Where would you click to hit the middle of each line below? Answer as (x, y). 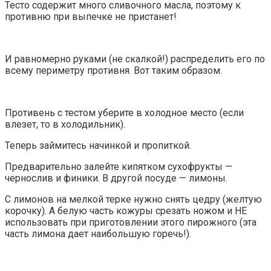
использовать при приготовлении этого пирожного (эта (131, 223)
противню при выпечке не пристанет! (91, 17)
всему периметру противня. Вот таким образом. (113, 71)
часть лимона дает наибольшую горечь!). (98, 234)
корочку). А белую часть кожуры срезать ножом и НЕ (126, 211)
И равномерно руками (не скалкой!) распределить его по (135, 59)
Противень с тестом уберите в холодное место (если (124, 113)
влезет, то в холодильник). (65, 125)
